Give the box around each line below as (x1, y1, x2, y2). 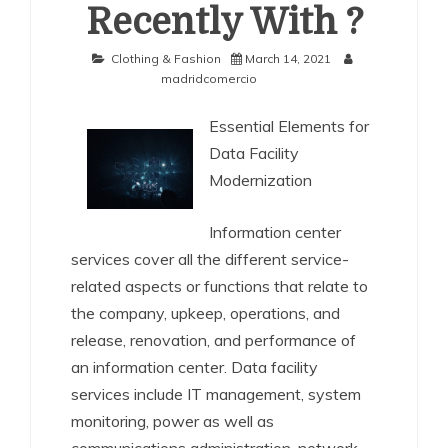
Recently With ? (85, 2, 363, 43)
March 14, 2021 (245, 51, 331, 66)
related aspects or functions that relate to (71, 276, 368, 296)
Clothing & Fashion (111, 51, 221, 66)
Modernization (209, 170, 312, 190)
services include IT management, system (71, 384, 361, 404)
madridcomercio (161, 71, 257, 86)
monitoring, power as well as (71, 411, 274, 431)
